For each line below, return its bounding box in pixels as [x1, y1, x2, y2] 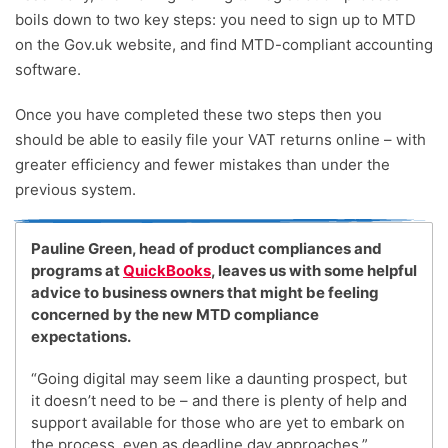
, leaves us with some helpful [211, 261, 417, 281]
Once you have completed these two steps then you [15, 105, 382, 125]
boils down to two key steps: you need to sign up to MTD [15, 10, 416, 30]
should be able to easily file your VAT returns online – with [15, 130, 426, 150]
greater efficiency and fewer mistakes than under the [15, 155, 390, 175]
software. [15, 60, 81, 80]
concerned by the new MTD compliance [31, 305, 319, 325]
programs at [31, 261, 123, 281]
